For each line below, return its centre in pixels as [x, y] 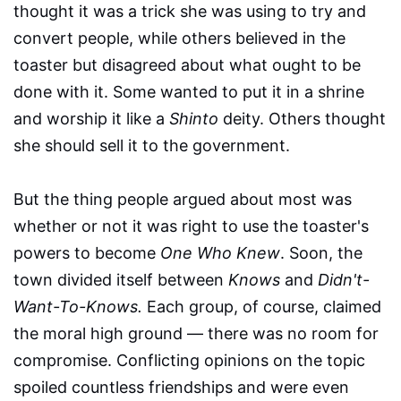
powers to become [87, 253]
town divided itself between [121, 280]
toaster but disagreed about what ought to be [187, 65]
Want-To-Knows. [78, 307]
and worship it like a [91, 119]
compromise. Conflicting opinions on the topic [189, 361]
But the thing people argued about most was [183, 200]
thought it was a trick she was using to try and [190, 12]
